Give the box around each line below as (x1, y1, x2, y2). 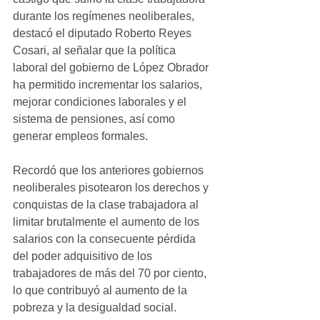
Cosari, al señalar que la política (13, 44, 179, 56)
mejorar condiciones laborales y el (13, 95, 189, 108)
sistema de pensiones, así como (13, 112, 178, 125)
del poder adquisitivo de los (13, 249, 155, 262)
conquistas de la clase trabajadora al (13, 198, 201, 211)
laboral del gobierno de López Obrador (13, 61, 211, 74)
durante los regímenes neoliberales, (13, 9, 197, 22)
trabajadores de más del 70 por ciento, (13, 266, 209, 279)
